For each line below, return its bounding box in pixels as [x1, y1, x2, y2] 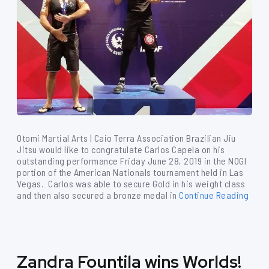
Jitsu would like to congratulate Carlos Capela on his [17, 144, 225, 155]
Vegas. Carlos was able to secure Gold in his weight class [17, 178, 245, 189]
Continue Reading [179, 189, 249, 201]
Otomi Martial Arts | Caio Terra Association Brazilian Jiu [17, 132, 236, 144]
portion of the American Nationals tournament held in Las [17, 166, 243, 178]
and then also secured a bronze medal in [17, 189, 177, 201]
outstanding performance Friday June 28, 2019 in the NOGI [17, 155, 246, 166]
